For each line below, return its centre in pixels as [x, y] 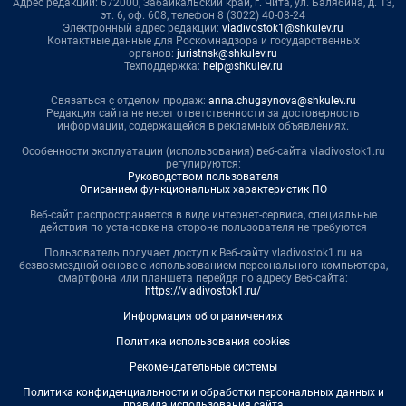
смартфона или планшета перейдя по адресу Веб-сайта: [203, 279]
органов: [153, 54]
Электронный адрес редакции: [142, 29]
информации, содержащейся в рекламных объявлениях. [203, 126]
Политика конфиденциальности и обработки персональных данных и [203, 393]
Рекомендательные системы [203, 367]
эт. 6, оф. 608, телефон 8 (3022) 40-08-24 [203, 16]
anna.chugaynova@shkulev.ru [282, 101]
